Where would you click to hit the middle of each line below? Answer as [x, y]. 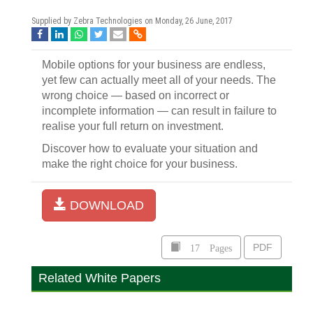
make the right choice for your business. [140, 164]
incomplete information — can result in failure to [159, 111]
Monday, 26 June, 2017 [194, 21]
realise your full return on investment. [133, 126]
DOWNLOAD [105, 205]
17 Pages [206, 247]
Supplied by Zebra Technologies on [93, 21]
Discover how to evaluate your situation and [150, 148]
